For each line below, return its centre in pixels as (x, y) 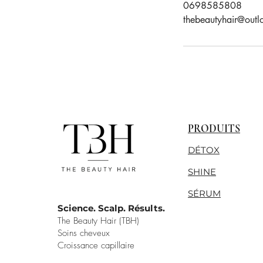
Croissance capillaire (96, 246)
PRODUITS (214, 129)
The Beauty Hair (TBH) (98, 221)
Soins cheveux (85, 233)
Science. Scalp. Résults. (111, 208)
